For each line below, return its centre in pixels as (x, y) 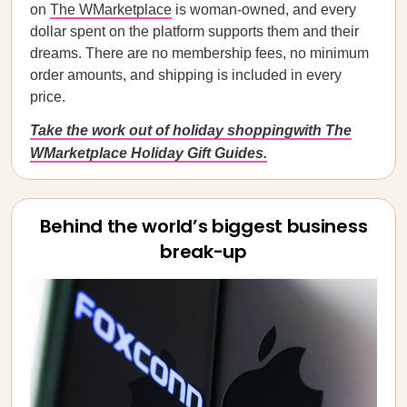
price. (48, 97)
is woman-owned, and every (264, 10)
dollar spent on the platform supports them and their (194, 31)
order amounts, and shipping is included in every (186, 75)
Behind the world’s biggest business (203, 226)
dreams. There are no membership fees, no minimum (199, 53)
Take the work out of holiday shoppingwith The (191, 130)
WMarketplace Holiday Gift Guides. (149, 153)
